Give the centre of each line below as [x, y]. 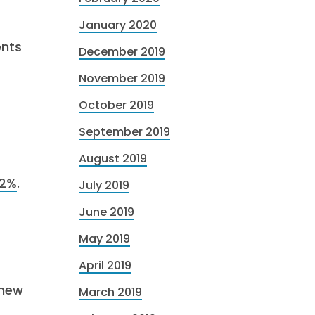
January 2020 [118, 25]
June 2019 [107, 212]
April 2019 [105, 265]
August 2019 [113, 159]
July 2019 [104, 185]
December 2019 [122, 52]
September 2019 [124, 132]
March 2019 [110, 292]
